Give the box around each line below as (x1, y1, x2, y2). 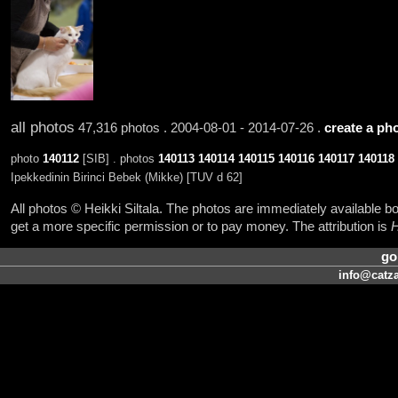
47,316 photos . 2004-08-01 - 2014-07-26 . (74, 120, 324, 135)
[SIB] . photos (78, 152, 158, 166)
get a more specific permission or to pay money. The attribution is (10, 219, 391, 234)
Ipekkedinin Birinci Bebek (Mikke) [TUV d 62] (10, 171, 243, 185)
